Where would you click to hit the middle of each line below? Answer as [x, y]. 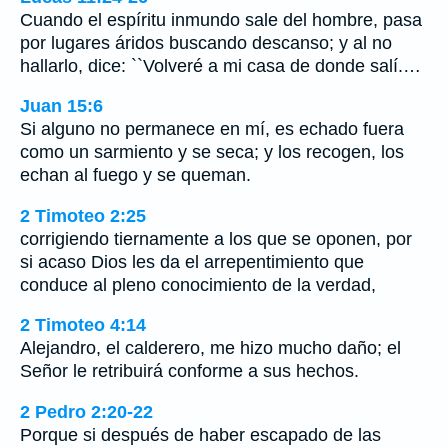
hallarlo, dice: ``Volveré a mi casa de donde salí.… [220, 65]
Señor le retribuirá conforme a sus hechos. [189, 371]
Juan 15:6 [61, 106]
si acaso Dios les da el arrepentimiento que [192, 261]
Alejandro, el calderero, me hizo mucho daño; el [210, 348]
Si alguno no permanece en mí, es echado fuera [212, 129]
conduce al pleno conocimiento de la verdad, [198, 284]
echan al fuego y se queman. [135, 175]
